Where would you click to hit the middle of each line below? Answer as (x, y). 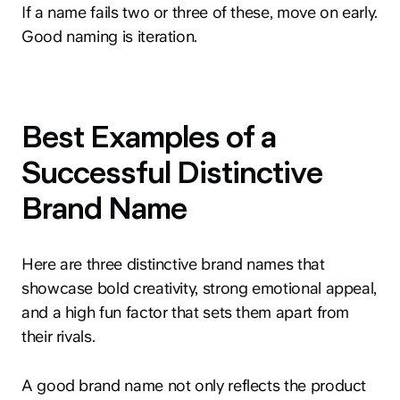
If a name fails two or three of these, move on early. (200, 12)
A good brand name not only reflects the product (194, 386)
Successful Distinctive (172, 173)
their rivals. (58, 337)
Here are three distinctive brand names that (173, 264)
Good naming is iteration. (109, 37)
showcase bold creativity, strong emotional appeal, (200, 288)
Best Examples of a (149, 137)
